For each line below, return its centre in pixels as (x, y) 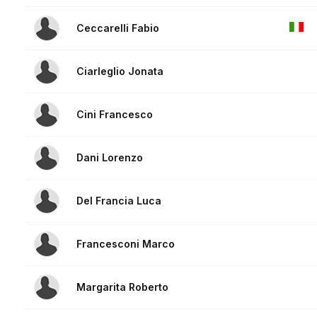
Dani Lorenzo (110, 158)
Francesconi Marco (126, 244)
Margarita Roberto (122, 287)
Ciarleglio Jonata (120, 71)
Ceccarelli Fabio (118, 28)
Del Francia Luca (119, 201)
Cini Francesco (115, 115)
